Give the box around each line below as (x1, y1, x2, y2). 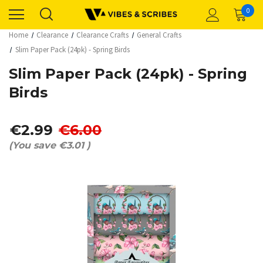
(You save (9, 140, 56, 151)
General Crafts (137, 30, 182, 40)
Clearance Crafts (76, 30, 129, 40)
